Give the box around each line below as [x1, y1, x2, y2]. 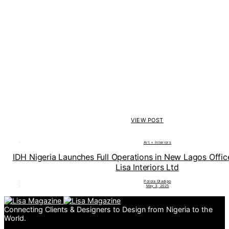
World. [4, 213, 26, 222]
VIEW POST [131, 117, 164, 124]
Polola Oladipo [144, 178, 171, 184]
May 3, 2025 [146, 183, 169, 188]
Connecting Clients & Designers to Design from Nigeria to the [4, 204, 213, 214]
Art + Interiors [143, 140, 172, 145]
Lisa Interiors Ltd [116, 162, 179, 172]
